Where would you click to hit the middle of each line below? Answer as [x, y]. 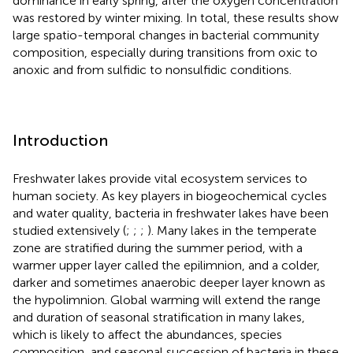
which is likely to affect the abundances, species [147, 334]
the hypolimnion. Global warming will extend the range [167, 299]
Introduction [60, 140]
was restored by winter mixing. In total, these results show [176, 17]
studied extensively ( [69, 230]
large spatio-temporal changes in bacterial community [166, 35]
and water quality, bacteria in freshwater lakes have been [171, 213]
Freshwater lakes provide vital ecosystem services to [160, 178]
